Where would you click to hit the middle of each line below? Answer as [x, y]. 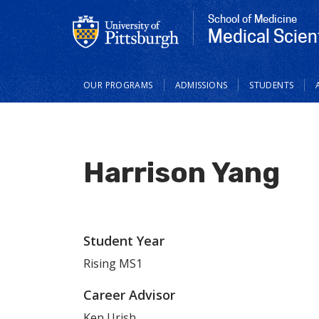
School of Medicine [252, 19]
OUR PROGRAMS [118, 85]
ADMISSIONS [201, 85]
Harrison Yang [182, 172]
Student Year [124, 240]
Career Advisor [129, 295]
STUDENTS [272, 85]
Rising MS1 [113, 263]
